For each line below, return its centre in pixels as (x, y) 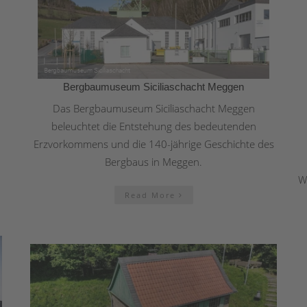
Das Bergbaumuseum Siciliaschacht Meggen (153, 108)
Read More (151, 195)
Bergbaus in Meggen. (153, 161)
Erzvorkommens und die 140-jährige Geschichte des (153, 144)
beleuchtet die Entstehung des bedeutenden (153, 126)
